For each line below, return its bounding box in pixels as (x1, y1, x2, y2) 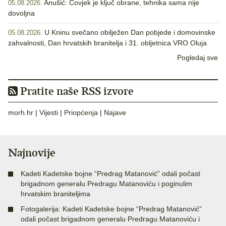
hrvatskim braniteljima (21, 190, 90, 198)
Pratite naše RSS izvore (18, 84, 134, 98)
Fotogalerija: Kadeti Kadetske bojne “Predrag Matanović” (21, 205, 202, 213)
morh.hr (8, 108, 33, 117)
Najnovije (8, 146, 55, 160)
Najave (104, 108, 126, 117)
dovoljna (8, 9, 35, 18)
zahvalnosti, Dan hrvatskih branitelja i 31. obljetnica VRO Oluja (8, 39, 207, 47)
